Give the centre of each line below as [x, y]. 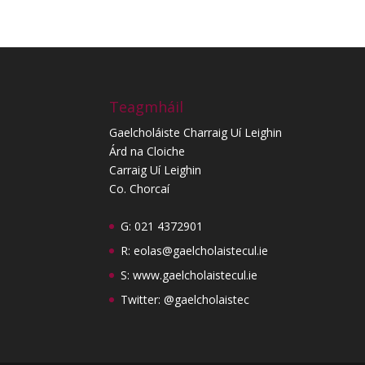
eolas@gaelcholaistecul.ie [201, 251]
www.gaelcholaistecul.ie [196, 275]
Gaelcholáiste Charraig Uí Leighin [196, 133]
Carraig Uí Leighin [156, 170]
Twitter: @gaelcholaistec [185, 300]
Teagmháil [147, 107]
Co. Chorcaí [140, 189]
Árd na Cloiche [147, 152]
